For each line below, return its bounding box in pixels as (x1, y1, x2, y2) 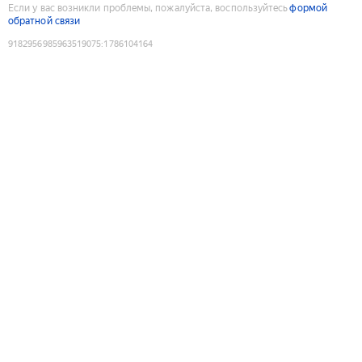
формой (289, 2, 327, 14)
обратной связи (8, 15, 81, 27)
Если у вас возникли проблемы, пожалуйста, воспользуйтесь (8, 2, 288, 14)
